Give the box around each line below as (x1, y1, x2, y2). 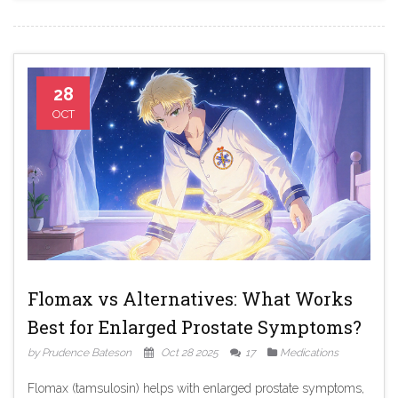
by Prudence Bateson (28, 346, 131, 360)
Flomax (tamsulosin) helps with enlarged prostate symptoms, (28, 381, 364, 396)
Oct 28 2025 (158, 346, 221, 360)
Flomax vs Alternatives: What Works (28, 287, 353, 311)
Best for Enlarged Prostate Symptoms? (28, 315, 362, 339)
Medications (280, 346, 338, 360)
